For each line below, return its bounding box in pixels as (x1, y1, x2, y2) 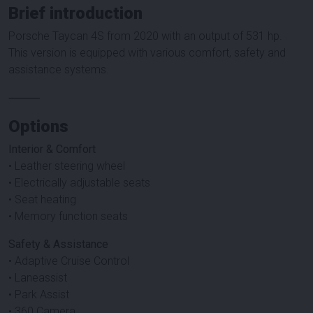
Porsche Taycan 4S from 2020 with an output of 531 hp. (8, 29, 282, 43)
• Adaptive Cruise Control (8, 254, 129, 268)
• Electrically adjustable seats (8, 175, 150, 189)
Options (8, 116, 68, 136)
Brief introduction (8, 3, 143, 23)
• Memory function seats (8, 209, 128, 223)
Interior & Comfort (8, 142, 96, 156)
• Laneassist (8, 270, 67, 284)
